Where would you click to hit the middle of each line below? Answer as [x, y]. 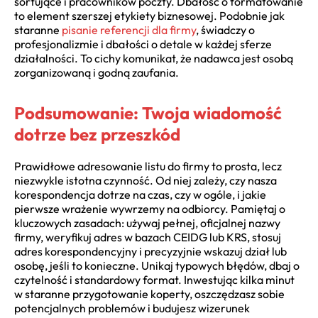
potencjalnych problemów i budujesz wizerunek [132, 308]
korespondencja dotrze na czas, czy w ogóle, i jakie [140, 194]
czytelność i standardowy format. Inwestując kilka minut [154, 279]
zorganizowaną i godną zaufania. [97, 72]
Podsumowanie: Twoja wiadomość [148, 113]
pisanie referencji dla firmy [129, 29]
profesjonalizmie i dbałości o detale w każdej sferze [143, 44]
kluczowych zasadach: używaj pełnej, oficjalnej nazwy [147, 223]
